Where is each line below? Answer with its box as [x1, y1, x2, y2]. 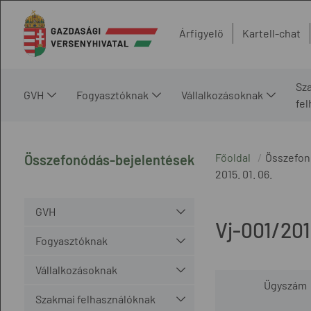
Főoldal [215, 150, 251, 164]
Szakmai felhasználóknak [35, 292, 155, 305]
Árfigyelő [179, 26, 224, 40]
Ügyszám [264, 278, 307, 292]
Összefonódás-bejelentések [24, 151, 194, 168]
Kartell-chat [242, 26, 301, 40]
